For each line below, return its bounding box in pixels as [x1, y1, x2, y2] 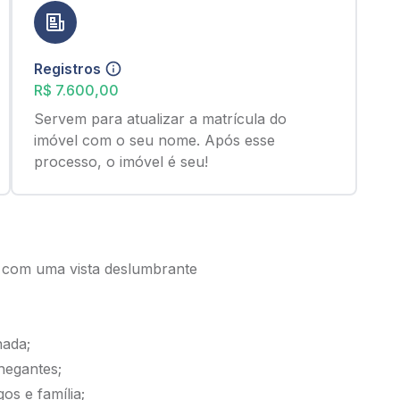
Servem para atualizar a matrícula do [33, 110, 287, 128]
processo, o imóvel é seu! [33, 153, 208, 171]
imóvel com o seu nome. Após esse [33, 131, 275, 149]
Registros [33, 60, 101, 78]
